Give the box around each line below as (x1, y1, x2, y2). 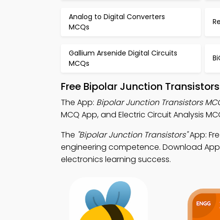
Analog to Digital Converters (69, 11, 165, 22)
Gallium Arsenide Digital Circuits (69, 48, 177, 58)
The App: (61, 96, 96, 108)
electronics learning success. (61, 153, 171, 165)
